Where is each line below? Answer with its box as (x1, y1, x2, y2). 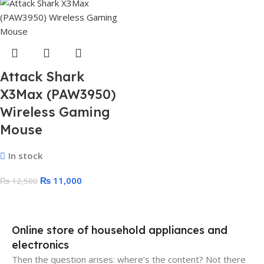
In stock (8, 150, 42, 161)
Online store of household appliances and (12, 223, 227, 237)
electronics (12, 238, 69, 252)
